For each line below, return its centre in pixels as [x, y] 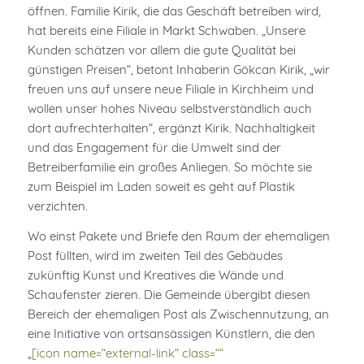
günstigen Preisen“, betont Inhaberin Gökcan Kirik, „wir [178, 70]
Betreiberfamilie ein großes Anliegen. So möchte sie [169, 167]
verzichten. [57, 206]
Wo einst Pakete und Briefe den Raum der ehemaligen [178, 236]
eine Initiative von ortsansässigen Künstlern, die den [171, 333]
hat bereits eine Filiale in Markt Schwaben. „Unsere [166, 31]
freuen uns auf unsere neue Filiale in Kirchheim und [170, 89]
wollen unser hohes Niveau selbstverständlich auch [169, 109]
